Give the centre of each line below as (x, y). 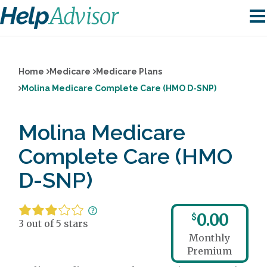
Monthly (210, 238)
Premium (210, 251)
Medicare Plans (129, 72)
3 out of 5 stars (54, 223)
